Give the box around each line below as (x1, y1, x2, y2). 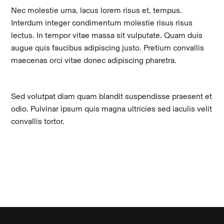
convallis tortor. (11, 116, 65, 126)
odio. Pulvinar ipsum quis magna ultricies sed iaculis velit (11, 104, 212, 114)
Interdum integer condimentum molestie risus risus (11, 17, 193, 27)
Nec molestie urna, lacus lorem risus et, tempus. (11, 5, 182, 15)
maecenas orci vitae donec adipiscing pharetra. (11, 55, 177, 65)
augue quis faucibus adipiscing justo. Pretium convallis (11, 42, 204, 52)
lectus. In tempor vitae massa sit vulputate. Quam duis (11, 30, 203, 40)
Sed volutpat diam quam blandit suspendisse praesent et (11, 91, 212, 101)
